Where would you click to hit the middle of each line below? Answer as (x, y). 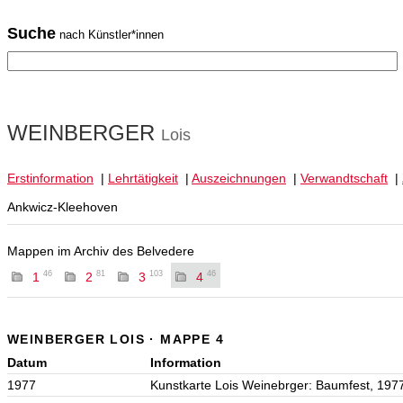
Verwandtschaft (344, 179)
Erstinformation (50, 179)
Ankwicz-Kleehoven (63, 207)
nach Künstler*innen (110, 35)
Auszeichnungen (239, 179)
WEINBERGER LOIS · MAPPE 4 (116, 339)
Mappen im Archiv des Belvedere (101, 251)
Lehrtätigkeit (143, 179)
